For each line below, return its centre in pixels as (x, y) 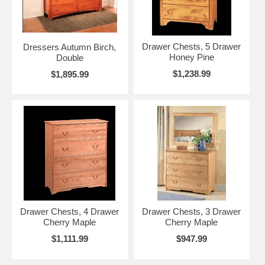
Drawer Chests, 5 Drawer (192, 46)
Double (70, 57)
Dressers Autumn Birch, (70, 47)
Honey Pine (191, 57)
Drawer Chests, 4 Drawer (70, 211)
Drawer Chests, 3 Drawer (192, 211)
